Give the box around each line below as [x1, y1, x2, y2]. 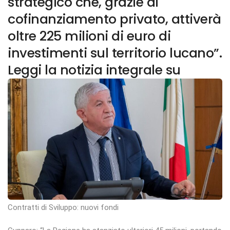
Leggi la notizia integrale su [8, 61, 181, 80]
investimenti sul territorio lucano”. [8, 44, 222, 63]
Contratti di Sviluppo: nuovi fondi [8, 202, 119, 212]
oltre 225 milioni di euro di [8, 27, 170, 46]
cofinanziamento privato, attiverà [8, 10, 221, 29]
